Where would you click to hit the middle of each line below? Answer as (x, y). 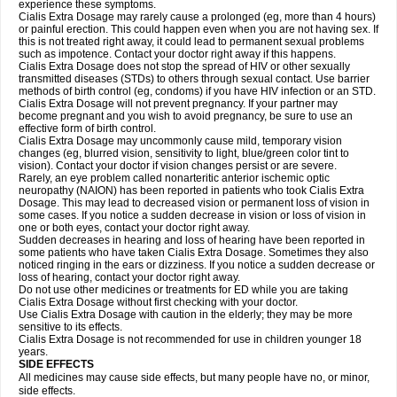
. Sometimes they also (316, 253)
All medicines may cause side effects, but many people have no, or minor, (194, 378)
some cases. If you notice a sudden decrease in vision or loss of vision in (192, 215)
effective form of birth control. (87, 128)
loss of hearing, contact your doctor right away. (129, 277)
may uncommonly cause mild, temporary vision (230, 141)
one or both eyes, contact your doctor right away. (134, 228)
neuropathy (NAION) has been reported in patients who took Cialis (179, 191)
